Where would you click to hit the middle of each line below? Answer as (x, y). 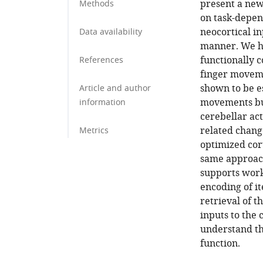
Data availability (111, 32)
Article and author (115, 88)
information (102, 102)
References (101, 60)
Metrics (94, 131)
